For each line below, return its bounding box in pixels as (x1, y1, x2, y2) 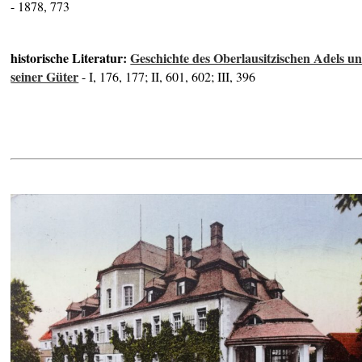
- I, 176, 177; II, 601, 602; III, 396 (78, 67, 256, 85)
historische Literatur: (11, 48, 131, 67)
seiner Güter (11, 66, 79, 86)
